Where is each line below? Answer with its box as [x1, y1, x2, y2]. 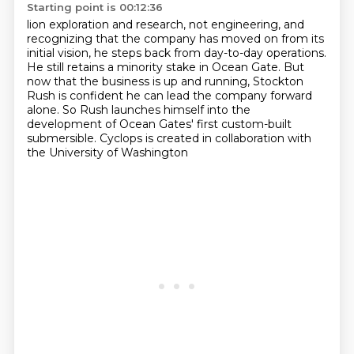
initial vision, [26, 46, 94, 60]
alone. [26, 103, 62, 117]
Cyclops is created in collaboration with [99, 131, 311, 145]
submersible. [26, 131, 100, 145]
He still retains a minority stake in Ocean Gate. [26, 60, 284, 74]
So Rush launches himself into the [62, 103, 250, 117]
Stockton [252, 74, 303, 88]
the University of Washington [26, 145, 188, 160]
